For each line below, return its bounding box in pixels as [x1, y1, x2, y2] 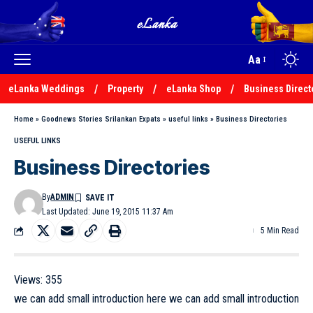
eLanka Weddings [8, 82, 85, 94]
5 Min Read [261, 226, 299, 235]
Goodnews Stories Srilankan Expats [41, 115, 161, 124]
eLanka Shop [166, 82, 221, 94]
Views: [14, 273, 43, 286]
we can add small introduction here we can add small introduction [14, 292, 299, 305]
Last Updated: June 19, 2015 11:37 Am [42, 207, 174, 217]
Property [108, 82, 143, 94]
